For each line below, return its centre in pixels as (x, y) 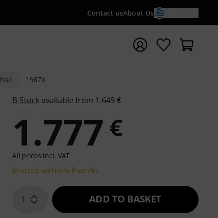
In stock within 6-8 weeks (56, 170)
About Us (138, 13)
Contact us (105, 13)
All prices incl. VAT (41, 155)
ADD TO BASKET (125, 199)
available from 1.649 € (81, 100)
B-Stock (26, 100)
